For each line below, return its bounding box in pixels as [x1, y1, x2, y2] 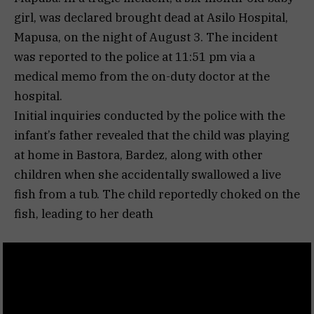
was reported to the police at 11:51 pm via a [14, 49, 255, 65]
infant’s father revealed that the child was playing [14, 128, 289, 144]
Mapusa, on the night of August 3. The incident [14, 29, 278, 46]
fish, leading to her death [14, 206, 153, 222]
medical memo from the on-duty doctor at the [14, 69, 270, 85]
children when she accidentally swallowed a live [14, 167, 281, 183]
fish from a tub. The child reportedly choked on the [14, 186, 300, 203]
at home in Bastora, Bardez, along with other [14, 147, 263, 163]
